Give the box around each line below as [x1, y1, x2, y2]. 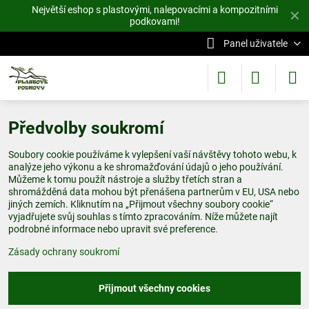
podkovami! [129, 16, 180, 27]
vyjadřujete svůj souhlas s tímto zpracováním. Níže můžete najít [8, 211, 278, 222]
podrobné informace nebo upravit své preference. [8, 223, 218, 235]
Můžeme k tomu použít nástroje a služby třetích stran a [8, 174, 242, 185]
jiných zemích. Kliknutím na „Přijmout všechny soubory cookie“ [8, 199, 273, 210]
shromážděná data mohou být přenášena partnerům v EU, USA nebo [8, 186, 299, 197]
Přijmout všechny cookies [99, 283, 210, 294]
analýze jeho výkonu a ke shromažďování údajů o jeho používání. [8, 161, 283, 172]
